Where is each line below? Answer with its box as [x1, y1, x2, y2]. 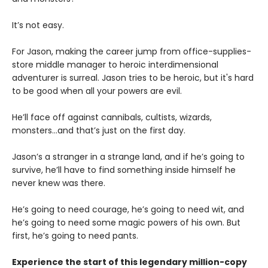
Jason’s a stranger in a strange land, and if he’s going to [12, 151, 245, 163]
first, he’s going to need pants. [12, 230, 138, 242]
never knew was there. [12, 177, 105, 189]
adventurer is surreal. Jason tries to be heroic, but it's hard [12, 72, 254, 84]
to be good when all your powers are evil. [12, 85, 182, 97]
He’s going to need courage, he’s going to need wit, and [12, 203, 244, 215]
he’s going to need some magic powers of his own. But [12, 217, 240, 229]
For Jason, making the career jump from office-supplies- [12, 45, 251, 57]
